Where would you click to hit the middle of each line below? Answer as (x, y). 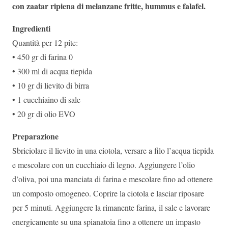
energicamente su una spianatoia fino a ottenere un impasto (106, 222)
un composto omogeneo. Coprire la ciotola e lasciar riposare (108, 193)
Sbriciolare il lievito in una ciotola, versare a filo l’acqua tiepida (113, 150)
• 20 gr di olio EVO (44, 114)
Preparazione (35, 136)
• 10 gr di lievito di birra (51, 85)
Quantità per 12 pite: (45, 42)
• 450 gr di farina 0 (42, 57)
